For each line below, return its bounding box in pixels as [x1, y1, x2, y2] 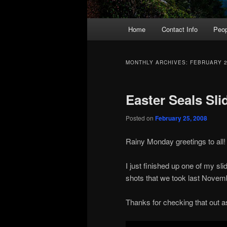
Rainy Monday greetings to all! [126, 135, 225, 146]
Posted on [126, 113, 155, 123]
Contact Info [161, 24, 198, 34]
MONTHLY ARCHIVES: [126, 59, 190, 66]
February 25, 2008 [155, 113, 207, 123]
